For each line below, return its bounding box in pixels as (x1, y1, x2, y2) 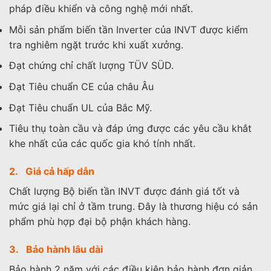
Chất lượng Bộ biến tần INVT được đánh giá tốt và (9, 184, 240, 197)
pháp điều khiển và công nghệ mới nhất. (9, 2, 193, 15)
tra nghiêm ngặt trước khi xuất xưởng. (9, 38, 183, 51)
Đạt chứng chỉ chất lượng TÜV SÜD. (9, 59, 174, 72)
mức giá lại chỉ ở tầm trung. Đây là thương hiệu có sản (9, 200, 258, 212)
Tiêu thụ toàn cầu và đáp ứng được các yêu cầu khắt (9, 122, 252, 135)
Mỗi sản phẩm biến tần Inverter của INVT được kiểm (9, 23, 248, 36)
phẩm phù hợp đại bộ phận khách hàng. (9, 215, 191, 227)
